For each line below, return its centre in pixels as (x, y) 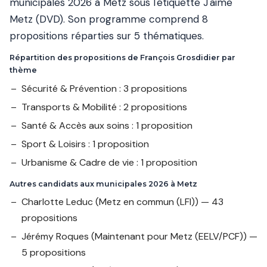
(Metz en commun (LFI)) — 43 (158, 201)
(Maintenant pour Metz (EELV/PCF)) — (173, 236)
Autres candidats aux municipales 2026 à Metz (103, 184)
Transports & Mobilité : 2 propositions (104, 107)
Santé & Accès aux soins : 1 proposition (107, 125)
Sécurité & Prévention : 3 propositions (104, 88)
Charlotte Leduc (57, 201)
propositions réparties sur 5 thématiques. (107, 36)
